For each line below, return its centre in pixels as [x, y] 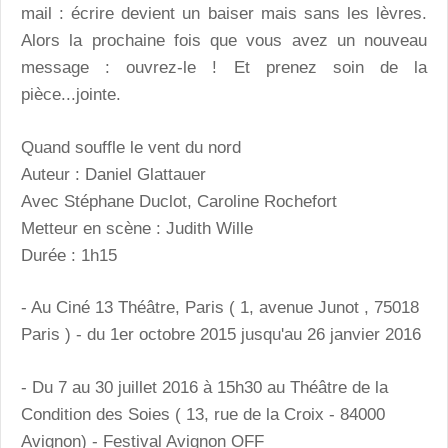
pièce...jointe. [71, 95]
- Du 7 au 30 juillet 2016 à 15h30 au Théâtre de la [204, 387]
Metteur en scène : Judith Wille [137, 228]
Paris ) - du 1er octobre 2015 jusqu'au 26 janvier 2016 [221, 335]
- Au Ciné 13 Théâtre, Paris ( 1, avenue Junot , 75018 [220, 308]
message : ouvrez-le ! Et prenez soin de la [224, 68]
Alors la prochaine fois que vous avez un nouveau [224, 41]
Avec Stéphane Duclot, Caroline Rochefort [179, 201]
